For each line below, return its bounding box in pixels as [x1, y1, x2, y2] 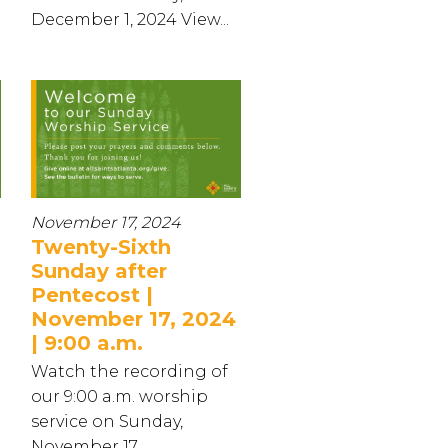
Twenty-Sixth [31, 235, 171, 259]
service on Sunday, [31, 412, 183, 431]
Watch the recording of [31, 362, 228, 381]
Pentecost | [31, 283, 153, 307]
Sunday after [31, 259, 167, 283]
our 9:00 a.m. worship [31, 387, 208, 406]
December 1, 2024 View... [31, 9, 229, 29]
